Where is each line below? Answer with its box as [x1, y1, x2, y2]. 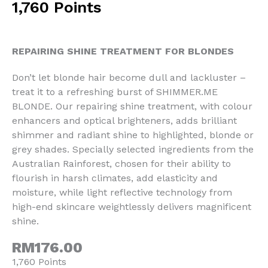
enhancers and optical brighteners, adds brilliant [12, 114, 237, 126]
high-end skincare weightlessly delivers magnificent [12, 200, 251, 212]
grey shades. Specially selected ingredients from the [12, 143, 254, 155]
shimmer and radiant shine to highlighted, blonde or [12, 129, 254, 141]
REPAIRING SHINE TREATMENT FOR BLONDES [12, 45, 234, 57]
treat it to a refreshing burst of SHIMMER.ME [12, 86, 218, 98]
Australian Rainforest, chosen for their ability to [12, 157, 231, 169]
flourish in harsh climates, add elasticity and [12, 172, 218, 184]
